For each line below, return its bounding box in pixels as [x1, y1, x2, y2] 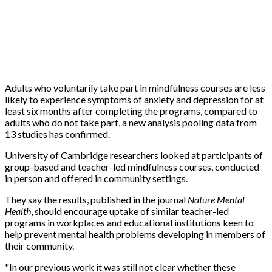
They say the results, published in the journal [5, 193, 188, 205]
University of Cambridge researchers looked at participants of [5, 149, 263, 161]
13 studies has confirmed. [5, 127, 110, 140]
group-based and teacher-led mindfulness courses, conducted [5, 160, 259, 172]
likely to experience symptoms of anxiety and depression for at [5, 93, 263, 105]
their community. [5, 239, 74, 251]
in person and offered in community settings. [5, 172, 188, 184]
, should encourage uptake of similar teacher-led [31, 205, 229, 217]
